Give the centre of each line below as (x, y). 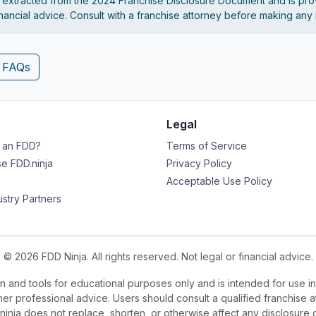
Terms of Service (207, 146)
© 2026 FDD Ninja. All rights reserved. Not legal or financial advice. (158, 256)
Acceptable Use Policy (219, 181)
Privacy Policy (199, 163)
